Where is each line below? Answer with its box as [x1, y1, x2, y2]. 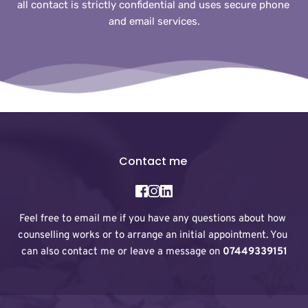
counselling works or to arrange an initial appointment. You [18, 229, 287, 243]
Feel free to [19, 212, 74, 226]
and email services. [108, 14, 200, 27]
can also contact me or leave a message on [21, 245, 223, 259]
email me [74, 212, 117, 226]
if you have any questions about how [117, 212, 286, 226]
